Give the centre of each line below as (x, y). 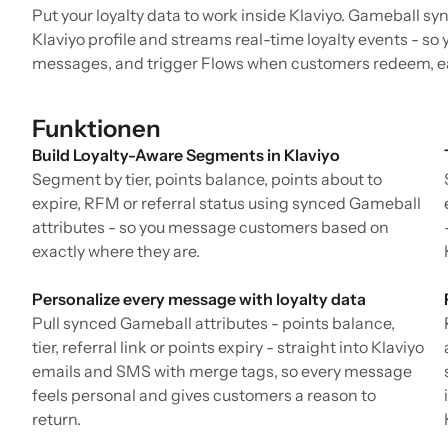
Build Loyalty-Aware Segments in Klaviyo (186, 154)
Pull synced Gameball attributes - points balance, (213, 322)
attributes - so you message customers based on (210, 226)
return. (56, 418)
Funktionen (96, 128)
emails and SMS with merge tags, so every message (222, 370)
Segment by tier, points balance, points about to (207, 178)
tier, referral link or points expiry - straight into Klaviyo (228, 346)
